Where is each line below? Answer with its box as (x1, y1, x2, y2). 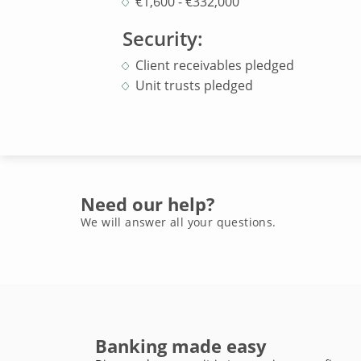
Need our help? (81, 192, 215, 216)
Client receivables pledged (135, 56, 294, 74)
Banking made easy (94, 334, 267, 358)
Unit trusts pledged (135, 77, 253, 94)
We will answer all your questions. (81, 214, 276, 230)
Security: (122, 25, 203, 52)
